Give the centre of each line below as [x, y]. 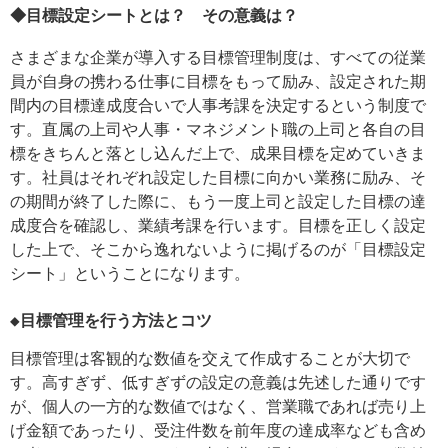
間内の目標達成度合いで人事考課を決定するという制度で [218, 106]
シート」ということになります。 [130, 274]
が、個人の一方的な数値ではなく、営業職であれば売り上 [218, 407]
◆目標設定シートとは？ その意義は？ [154, 16]
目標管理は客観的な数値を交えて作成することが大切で [210, 359]
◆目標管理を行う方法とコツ [111, 321]
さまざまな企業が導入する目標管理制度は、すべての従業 [218, 58]
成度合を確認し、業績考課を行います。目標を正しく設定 [218, 226]
